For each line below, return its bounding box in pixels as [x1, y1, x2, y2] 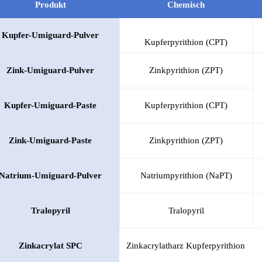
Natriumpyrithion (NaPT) [140, 170, 232, 180]
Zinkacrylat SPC [18, 240, 82, 250]
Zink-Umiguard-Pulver [6, 65, 95, 75]
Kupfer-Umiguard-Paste [4, 100, 97, 110]
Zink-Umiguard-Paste [9, 135, 92, 145]
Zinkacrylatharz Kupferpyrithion [126, 240, 246, 250]
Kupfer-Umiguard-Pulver [2, 30, 99, 40]
